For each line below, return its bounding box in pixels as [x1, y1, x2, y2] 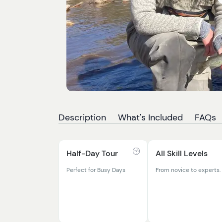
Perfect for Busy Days [66, 166, 125, 174]
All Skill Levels [156, 148, 208, 159]
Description [58, 111, 106, 123]
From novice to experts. [156, 166, 221, 174]
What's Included [118, 111, 183, 123]
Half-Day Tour [66, 148, 118, 159]
